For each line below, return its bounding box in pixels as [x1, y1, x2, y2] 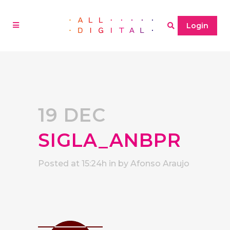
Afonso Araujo [130, 159, 189, 168]
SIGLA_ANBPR [38, 129, 181, 151]
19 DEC [38, 104, 106, 126]
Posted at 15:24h [38, 159, 107, 168]
